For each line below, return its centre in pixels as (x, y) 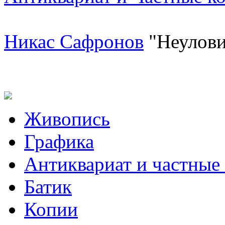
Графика (59, 141)
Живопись (67, 119)
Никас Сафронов (74, 41)
